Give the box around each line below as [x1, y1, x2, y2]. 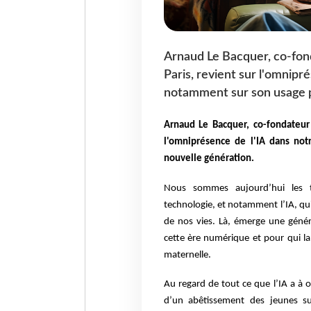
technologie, [163, 200, 217, 211]
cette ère [163, 233, 204, 244]
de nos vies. [163, 217, 219, 228]
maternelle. [163, 250, 211, 261]
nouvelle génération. [163, 153, 256, 164]
